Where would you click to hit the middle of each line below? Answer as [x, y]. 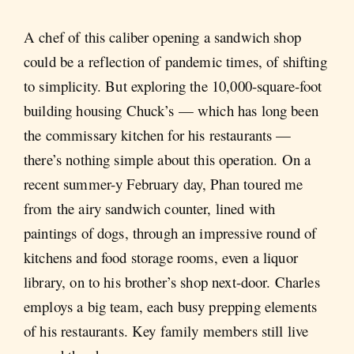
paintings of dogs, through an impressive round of [170, 232]
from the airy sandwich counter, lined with [150, 208]
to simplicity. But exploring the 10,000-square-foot [173, 85]
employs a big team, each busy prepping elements [171, 306]
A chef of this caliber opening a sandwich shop [162, 36]
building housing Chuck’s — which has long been [171, 110]
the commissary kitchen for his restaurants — [158, 134]
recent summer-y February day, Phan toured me [164, 183]
